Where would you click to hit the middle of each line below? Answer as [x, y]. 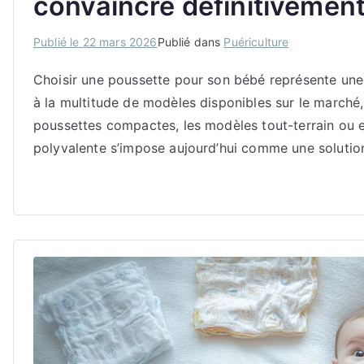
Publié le [58, 41]
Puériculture [256, 41]
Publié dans [191, 41]
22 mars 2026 [120, 41]
